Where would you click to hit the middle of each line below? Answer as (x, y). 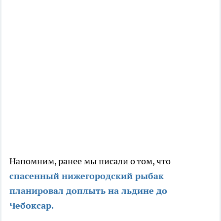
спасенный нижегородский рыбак (87, 176)
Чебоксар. (32, 206)
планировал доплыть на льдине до (88, 191)
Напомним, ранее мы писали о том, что (90, 161)
